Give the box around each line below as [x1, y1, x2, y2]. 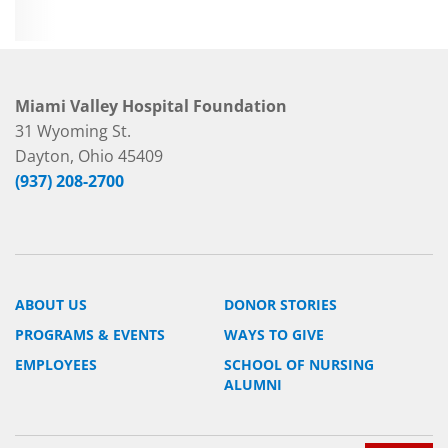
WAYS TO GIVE [224, 324, 324, 344]
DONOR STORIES [224, 294, 337, 314]
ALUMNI [224, 374, 282, 394]
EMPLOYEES [15, 354, 97, 374]
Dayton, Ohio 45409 [15, 144, 163, 167]
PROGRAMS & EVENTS [15, 324, 165, 344]
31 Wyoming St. [15, 119, 131, 142]
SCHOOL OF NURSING [224, 354, 374, 374]
